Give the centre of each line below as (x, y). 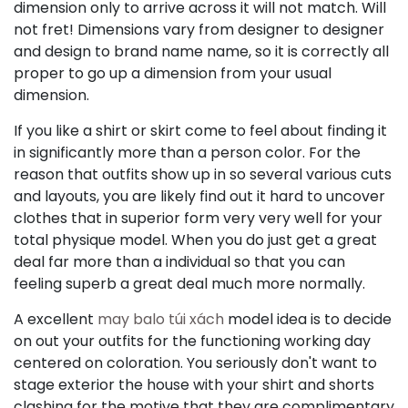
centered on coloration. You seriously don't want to (195, 363)
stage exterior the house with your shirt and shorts (194, 385)
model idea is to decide (308, 319)
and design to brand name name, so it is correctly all (201, 51)
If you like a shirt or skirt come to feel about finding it (200, 131)
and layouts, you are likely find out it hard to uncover (199, 196)
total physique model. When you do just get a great (195, 240)
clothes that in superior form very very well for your (198, 218)
